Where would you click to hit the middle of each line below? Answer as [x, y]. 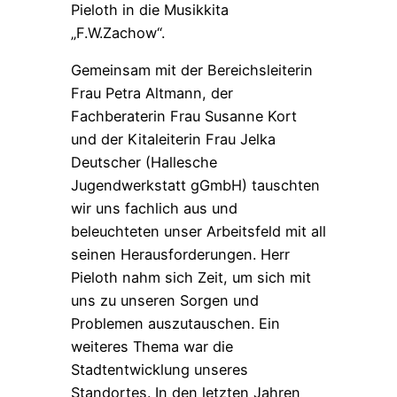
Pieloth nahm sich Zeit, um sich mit [191, 277]
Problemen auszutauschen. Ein [175, 323]
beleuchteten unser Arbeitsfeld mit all [198, 231]
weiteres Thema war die [152, 346]
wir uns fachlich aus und [154, 208]
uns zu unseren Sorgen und [165, 300]
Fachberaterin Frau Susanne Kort [184, 116]
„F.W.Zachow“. [118, 32]
